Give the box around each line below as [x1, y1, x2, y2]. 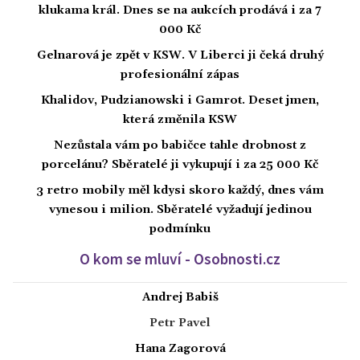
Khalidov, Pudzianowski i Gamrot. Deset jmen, [41, 92, 319, 108]
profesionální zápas [121, 67, 239, 82]
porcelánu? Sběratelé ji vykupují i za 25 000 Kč [42, 157, 318, 172]
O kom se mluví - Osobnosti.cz [80, 248, 280, 268]
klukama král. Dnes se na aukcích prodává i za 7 [39, 2, 321, 18]
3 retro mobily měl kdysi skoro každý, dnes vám [36, 182, 324, 198]
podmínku [149, 221, 211, 236]
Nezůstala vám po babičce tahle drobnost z [54, 137, 306, 153]
